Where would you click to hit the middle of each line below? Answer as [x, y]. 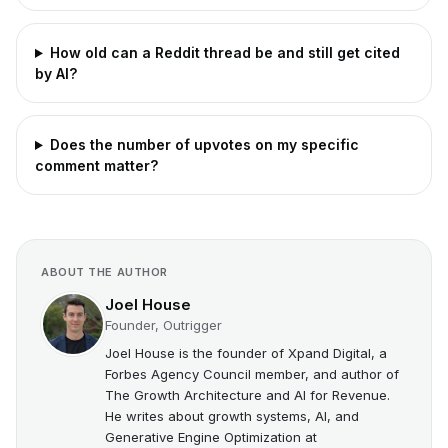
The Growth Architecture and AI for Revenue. [247, 395]
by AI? [56, 73]
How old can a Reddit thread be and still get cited [224, 52]
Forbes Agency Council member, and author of [252, 374]
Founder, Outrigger [163, 325]
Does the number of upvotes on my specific [204, 144]
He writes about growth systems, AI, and [232, 416]
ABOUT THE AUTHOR [104, 272]
